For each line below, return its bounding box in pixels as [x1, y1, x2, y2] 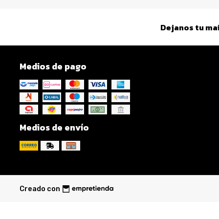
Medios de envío [20, 121, 89, 134]
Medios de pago [20, 60, 87, 73]
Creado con [20, 184, 60, 193]
